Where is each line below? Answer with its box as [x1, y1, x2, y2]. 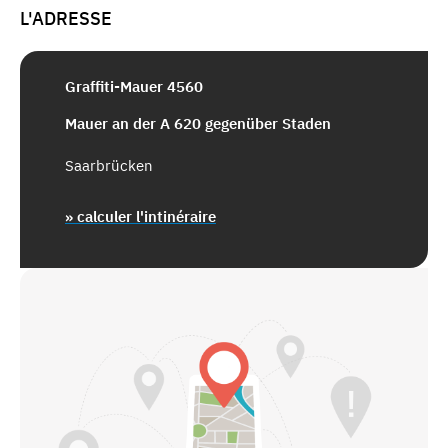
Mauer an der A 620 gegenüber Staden [65, 113, 331, 133]
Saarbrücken [65, 155, 153, 175]
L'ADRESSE [20, 7, 112, 31]
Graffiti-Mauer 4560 [65, 76, 203, 96]
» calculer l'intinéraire [65, 206, 216, 226]
